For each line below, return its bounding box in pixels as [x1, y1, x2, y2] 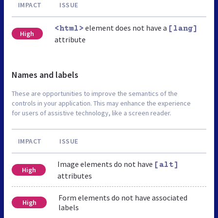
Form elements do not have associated [58, 192, 188, 202]
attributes [57, 170, 92, 181]
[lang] [168, 24, 198, 33]
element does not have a [83, 22, 168, 33]
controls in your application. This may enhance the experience [12, 98, 191, 108]
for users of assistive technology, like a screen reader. [12, 108, 171, 117]
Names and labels [12, 69, 78, 80]
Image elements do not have [57, 159, 155, 169]
